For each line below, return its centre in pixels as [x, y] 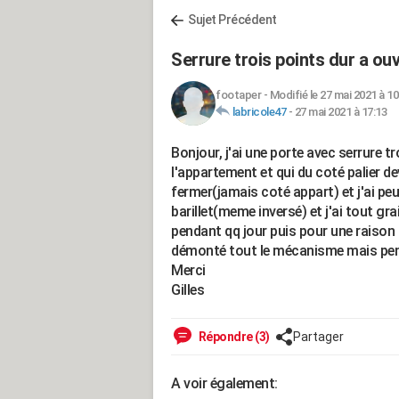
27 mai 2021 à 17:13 [340, 112]
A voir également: [224, 383]
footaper [238, 95]
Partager [318, 337]
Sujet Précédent [232, 20]
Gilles [187, 290]
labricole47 [259, 112]
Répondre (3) [233, 337]
